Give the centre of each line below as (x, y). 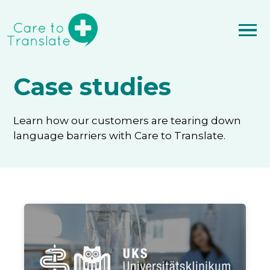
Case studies (93, 86)
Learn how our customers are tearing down (127, 121)
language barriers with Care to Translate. (120, 136)
